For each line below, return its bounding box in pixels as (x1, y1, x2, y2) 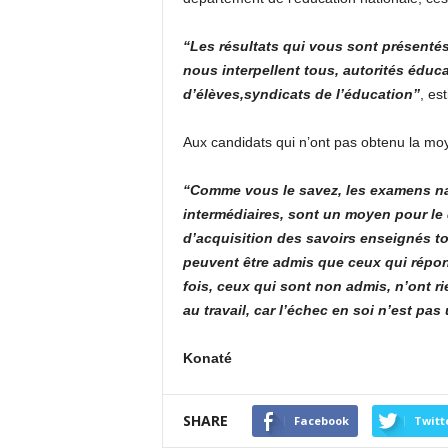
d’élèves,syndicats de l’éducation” (182, 86, 420, 102)
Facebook (293, 413, 349, 428)
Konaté (182, 350, 232, 366)
